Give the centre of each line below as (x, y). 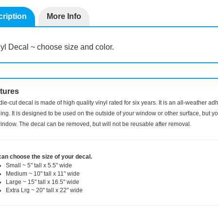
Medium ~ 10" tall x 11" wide (43, 197)
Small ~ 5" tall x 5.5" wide (39, 189)
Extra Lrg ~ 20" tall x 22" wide (44, 214)
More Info (64, 40)
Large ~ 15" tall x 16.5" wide (42, 205)
